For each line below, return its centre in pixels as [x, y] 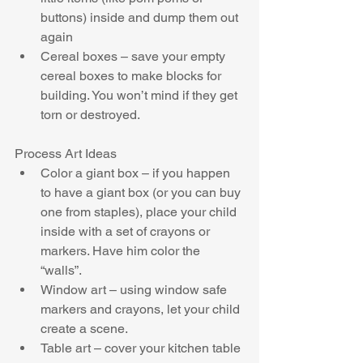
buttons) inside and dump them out [141, 18]
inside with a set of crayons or [127, 232]
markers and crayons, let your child [142, 310]
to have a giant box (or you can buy [142, 193]
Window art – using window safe [135, 290]
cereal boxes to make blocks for [132, 76]
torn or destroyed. [92, 115]
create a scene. [87, 329]
